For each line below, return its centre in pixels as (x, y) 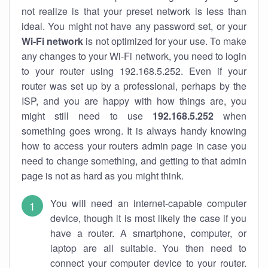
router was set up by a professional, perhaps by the (134, 86)
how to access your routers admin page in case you (134, 146)
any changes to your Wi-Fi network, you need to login (134, 56)
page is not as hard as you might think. (103, 176)
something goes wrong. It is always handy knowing (134, 131)
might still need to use (87, 116)
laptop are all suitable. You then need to (148, 248)
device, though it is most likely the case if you (148, 218)
